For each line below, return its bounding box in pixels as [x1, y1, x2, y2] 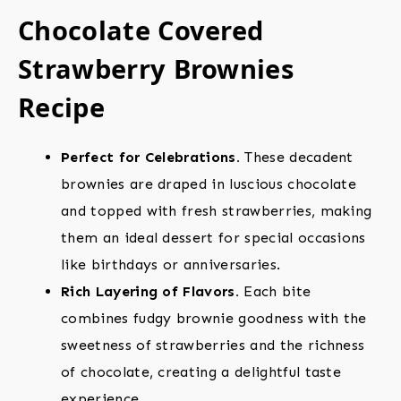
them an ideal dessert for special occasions [61, 229, 366, 247]
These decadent [240, 149, 354, 166]
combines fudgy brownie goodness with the [61, 310, 367, 328]
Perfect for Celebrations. [61, 149, 240, 166]
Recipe [18, 90, 105, 125]
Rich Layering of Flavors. [61, 283, 244, 301]
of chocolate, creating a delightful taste [61, 363, 342, 381]
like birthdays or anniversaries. [61, 256, 281, 274]
